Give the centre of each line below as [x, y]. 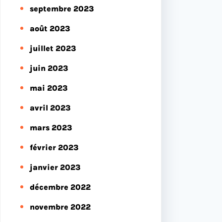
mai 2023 [49, 88]
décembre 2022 [60, 187]
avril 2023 [50, 108]
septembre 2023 [62, 8]
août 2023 [50, 28]
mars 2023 [51, 127]
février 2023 [54, 147]
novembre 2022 [60, 207]
